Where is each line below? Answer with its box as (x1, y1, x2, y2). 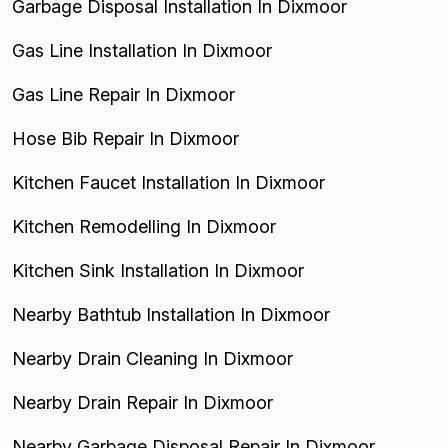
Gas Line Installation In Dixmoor (12, 40, 272, 61)
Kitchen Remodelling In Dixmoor (12, 216, 276, 237)
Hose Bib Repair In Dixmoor (12, 128, 239, 149)
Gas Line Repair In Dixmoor (12, 84, 235, 105)
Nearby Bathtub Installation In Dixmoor (12, 304, 330, 325)
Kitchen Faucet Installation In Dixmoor (12, 172, 325, 193)
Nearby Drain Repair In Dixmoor (12, 392, 273, 413)
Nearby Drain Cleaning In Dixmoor (12, 348, 293, 369)
